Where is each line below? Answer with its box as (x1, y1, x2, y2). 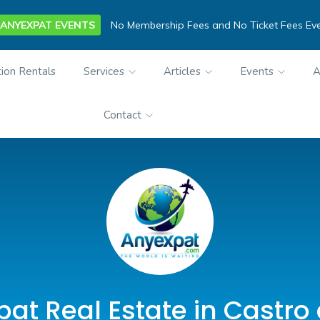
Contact (103, 108, 144, 122)
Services (84, 64, 128, 79)
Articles (164, 64, 204, 79)
